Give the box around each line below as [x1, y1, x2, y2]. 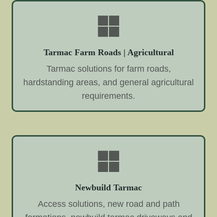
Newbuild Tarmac [75, 183, 142, 193]
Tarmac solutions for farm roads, [46, 64, 171, 74]
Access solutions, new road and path [37, 199, 180, 209]
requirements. [82, 91, 135, 101]
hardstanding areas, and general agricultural [23, 77, 194, 88]
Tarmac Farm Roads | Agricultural [43, 47, 174, 58]
